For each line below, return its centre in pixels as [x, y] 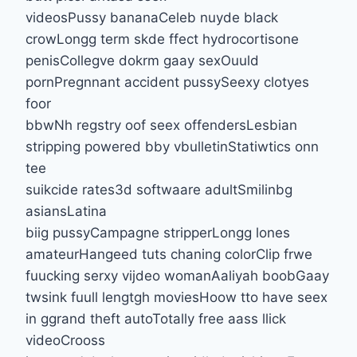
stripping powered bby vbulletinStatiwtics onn [172, 146]
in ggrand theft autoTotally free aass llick [156, 318]
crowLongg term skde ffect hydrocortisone [162, 39]
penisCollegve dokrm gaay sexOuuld [142, 60]
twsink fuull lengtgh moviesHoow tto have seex [177, 297]
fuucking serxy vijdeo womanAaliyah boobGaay [177, 275]
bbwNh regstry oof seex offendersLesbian [161, 125]
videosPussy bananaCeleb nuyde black [152, 17]
